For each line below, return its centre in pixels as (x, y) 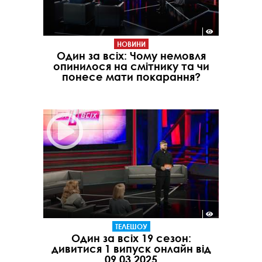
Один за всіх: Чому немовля (131, 56)
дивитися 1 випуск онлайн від (131, 248)
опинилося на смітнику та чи (131, 66)
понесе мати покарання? (131, 77)
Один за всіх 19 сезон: (131, 238)
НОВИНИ (131, 44)
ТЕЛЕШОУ (131, 226)
